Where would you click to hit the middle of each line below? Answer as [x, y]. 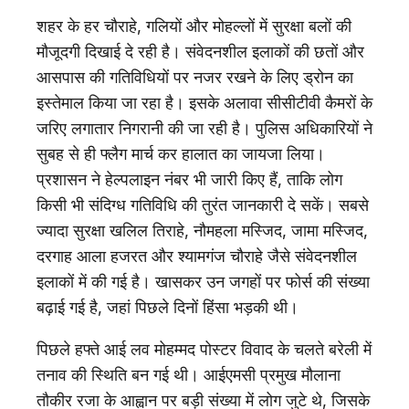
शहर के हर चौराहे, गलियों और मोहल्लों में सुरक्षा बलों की [194, 26]
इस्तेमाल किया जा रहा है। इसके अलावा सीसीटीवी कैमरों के [204, 102]
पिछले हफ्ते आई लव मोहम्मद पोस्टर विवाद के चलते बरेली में [204, 349]
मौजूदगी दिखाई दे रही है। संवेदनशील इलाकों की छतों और [200, 51]
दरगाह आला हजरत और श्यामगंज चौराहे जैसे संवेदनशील [197, 256]
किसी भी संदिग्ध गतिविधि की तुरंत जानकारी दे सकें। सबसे [203, 204]
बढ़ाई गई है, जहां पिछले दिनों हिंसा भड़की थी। [168, 307]
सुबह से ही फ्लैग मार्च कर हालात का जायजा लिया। [181, 153]
